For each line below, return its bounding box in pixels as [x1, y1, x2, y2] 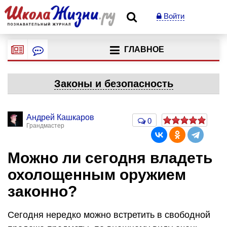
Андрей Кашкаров [26, 113, 94, 122]
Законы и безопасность [54, 78, 173, 89]
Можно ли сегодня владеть [8, 149, 212, 166]
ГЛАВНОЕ [124, 45, 164, 54]
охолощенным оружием [8, 166, 186, 183]
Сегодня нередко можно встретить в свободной [8, 209, 210, 220]
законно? [8, 183, 77, 200]
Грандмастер [26, 122, 64, 129]
